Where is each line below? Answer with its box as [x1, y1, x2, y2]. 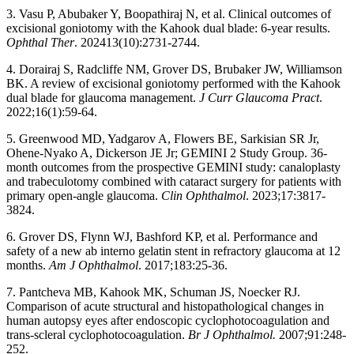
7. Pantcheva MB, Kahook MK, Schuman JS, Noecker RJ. [6, 284, 300, 299]
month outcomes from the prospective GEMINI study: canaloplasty [6, 160, 341, 174]
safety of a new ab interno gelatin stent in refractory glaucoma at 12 [6, 243, 341, 258]
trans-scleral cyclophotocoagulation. [6, 327, 188, 341]
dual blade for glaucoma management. [6, 90, 199, 104]
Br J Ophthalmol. [188, 327, 276, 341]
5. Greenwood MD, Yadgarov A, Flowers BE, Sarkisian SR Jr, [6, 131, 319, 145]
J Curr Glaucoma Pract [199, 90, 319, 104]
